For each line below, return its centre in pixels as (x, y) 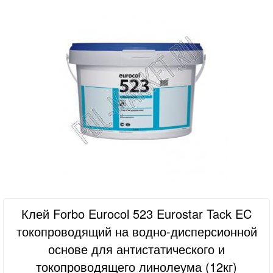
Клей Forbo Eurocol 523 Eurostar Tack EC (136, 214)
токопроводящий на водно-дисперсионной (136, 231)
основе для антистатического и (136, 249)
